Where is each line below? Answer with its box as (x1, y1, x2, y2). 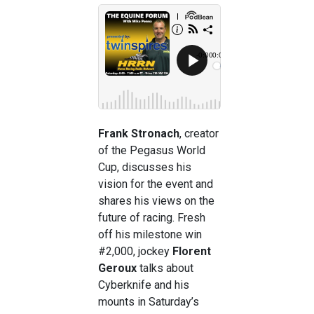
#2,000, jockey (98, 244, 172, 258)
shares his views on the (98, 193, 214, 207)
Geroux (98, 261, 137, 275)
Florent (172, 244, 211, 258)
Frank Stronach (98, 126, 179, 140)
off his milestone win (98, 227, 202, 241)
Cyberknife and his (98, 278, 189, 292)
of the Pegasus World (98, 143, 205, 157)
